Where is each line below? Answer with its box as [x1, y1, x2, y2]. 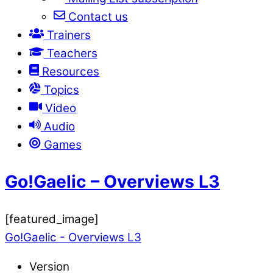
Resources [39, 64, 100, 79]
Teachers [43, 46, 97, 60]
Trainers [43, 27, 91, 42]
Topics [40, 82, 79, 97]
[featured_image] [5, 211, 99, 226]
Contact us [65, 9, 128, 24]
